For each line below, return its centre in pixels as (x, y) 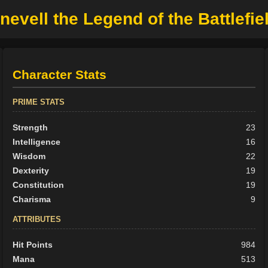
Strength (31, 128)
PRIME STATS (39, 102)
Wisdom (29, 156)
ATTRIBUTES (37, 220)
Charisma (32, 200)
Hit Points (33, 245)
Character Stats (60, 75)
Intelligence (37, 142)
